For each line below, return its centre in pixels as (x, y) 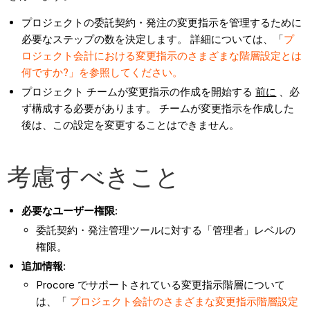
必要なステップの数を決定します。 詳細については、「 (153, 39)
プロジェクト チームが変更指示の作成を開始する (139, 92)
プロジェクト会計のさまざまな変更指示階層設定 (184, 302)
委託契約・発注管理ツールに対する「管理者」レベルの (166, 230)
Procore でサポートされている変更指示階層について (161, 285)
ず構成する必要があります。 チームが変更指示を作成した (158, 109)
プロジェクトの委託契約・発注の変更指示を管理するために (162, 23)
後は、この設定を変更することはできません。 (131, 125)
